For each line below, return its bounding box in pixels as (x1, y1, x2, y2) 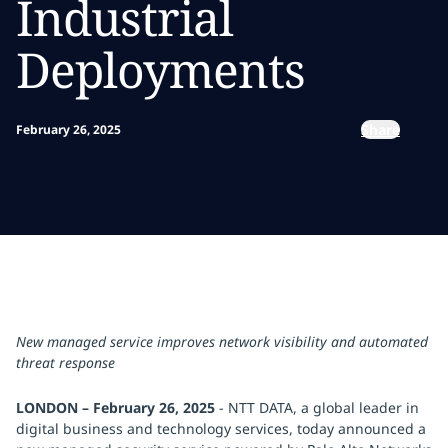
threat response (16, 353, 115, 372)
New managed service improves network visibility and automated (16, 332, 428, 351)
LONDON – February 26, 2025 (16, 398, 215, 417)
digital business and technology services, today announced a (16, 419, 426, 438)
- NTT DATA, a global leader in (215, 398, 419, 417)
